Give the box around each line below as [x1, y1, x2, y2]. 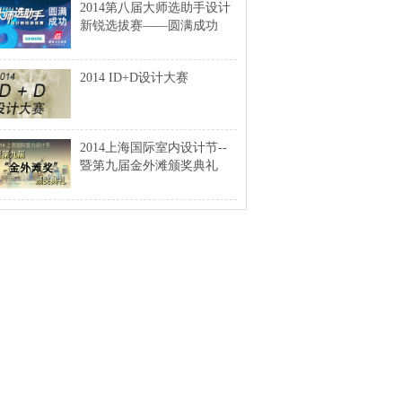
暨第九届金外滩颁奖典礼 [80, 159, 218, 172]
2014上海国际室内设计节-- [80, 141, 227, 154]
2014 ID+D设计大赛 [80, 71, 188, 84]
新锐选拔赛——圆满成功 [80, 19, 218, 32]
